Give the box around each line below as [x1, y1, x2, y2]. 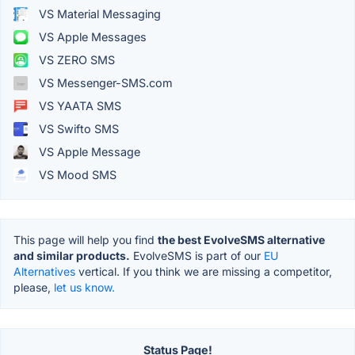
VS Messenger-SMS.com [36, 76, 173, 90]
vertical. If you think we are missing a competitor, [75, 265, 332, 279]
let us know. [54, 281, 115, 295]
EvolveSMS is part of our [130, 249, 264, 263]
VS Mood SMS [36, 168, 116, 182]
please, [13, 281, 54, 295]
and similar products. [13, 249, 130, 263]
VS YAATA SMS [36, 99, 121, 113]
